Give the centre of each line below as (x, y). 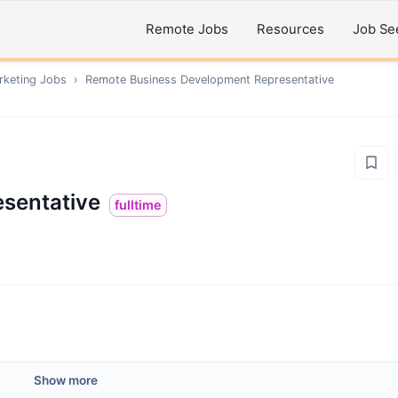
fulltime (138, 205)
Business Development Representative (232, 80)
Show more (66, 380)
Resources (291, 29)
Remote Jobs (187, 29)
